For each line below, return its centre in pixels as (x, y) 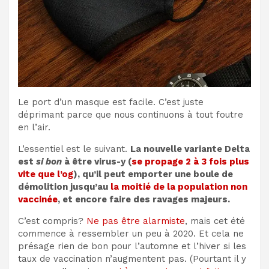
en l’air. (34, 127)
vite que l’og (46, 174)
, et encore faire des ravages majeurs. (144, 199)
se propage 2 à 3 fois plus (190, 161)
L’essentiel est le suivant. (74, 149)
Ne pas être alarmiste (136, 221)
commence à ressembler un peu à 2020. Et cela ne (131, 233)
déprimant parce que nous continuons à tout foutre (131, 114)
